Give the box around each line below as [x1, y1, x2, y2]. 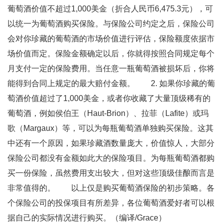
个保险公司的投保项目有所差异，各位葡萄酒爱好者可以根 [7, 199, 215, 207]
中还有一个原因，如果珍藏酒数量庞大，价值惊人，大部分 [7, 139, 215, 147]
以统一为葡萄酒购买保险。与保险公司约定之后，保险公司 [7, 19, 215, 28]
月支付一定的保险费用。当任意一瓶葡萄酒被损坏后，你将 [7, 64, 215, 73]
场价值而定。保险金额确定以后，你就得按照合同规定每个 [7, 49, 215, 58]
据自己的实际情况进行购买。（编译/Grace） [7, 214, 166, 222]
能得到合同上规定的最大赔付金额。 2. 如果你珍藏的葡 [7, 79, 215, 88]
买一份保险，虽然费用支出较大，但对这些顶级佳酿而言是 [7, 169, 215, 177]
